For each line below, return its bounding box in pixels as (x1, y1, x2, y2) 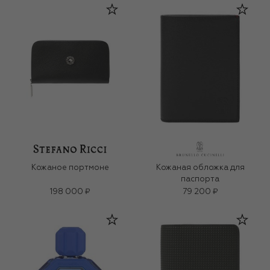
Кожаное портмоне (31, 164, 109, 172)
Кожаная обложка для (155, 164, 245, 172)
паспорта (181, 175, 219, 184)
